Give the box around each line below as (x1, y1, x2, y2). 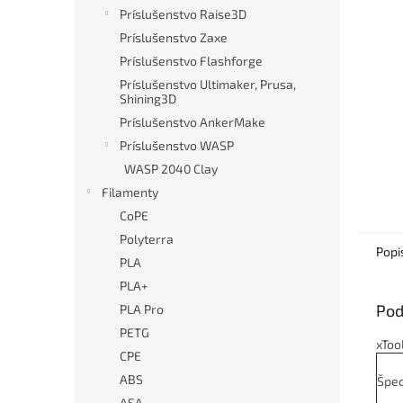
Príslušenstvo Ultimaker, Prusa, (120, 76, 296, 92)
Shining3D (120, 91, 176, 106)
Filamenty (102, 184, 158, 200)
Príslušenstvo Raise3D (120, 6, 246, 22)
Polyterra (120, 231, 174, 246)
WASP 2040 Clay (124, 161, 218, 176)
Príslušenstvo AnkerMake (120, 114, 265, 130)
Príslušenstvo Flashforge (120, 53, 263, 68)
